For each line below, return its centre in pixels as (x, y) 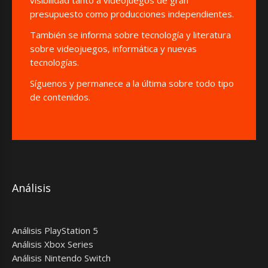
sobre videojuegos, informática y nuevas (113, 48)
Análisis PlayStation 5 (55, 230)
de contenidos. (60, 97)
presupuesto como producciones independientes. (132, 13)
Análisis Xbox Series (53, 244)
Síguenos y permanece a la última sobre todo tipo (132, 83)
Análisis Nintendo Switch (61, 258)
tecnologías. (54, 62)
